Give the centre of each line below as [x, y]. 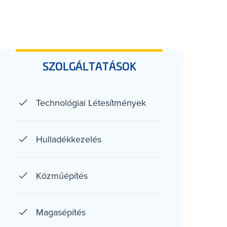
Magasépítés [61, 212]
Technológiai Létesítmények [91, 103]
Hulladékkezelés [69, 139]
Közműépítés [62, 176]
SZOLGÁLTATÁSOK [89, 66]
